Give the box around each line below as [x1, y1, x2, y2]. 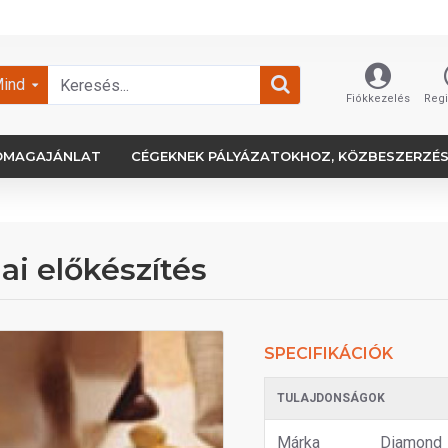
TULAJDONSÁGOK [277, 391, 385, 405]
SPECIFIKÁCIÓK [264, 344, 393, 363]
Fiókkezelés [346, 92, 410, 105]
